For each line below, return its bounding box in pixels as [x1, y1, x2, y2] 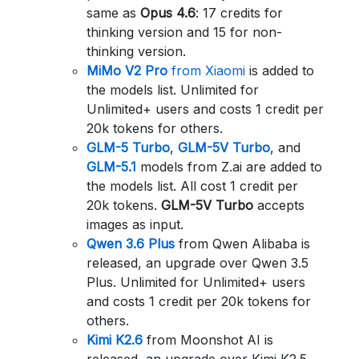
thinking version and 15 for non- [87, 24, 282, 40]
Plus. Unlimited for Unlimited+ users [87, 274, 305, 290]
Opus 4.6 [140, 5, 196, 21]
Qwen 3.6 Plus [87, 236, 175, 252]
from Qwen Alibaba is [175, 236, 310, 252]
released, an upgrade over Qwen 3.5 [87, 255, 309, 271]
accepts [253, 197, 305, 213]
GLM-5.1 [87, 159, 136, 175]
